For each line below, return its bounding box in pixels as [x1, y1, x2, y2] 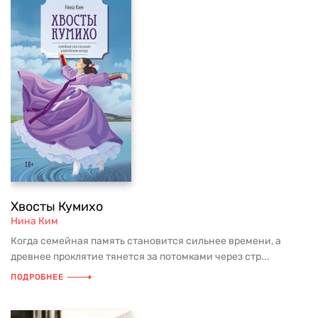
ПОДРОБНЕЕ [11, 273, 64, 282]
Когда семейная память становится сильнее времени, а [11, 235, 281, 247]
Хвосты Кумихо [11, 199, 103, 214]
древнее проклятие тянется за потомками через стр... [11, 251, 270, 263]
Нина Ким [11, 215, 58, 227]
